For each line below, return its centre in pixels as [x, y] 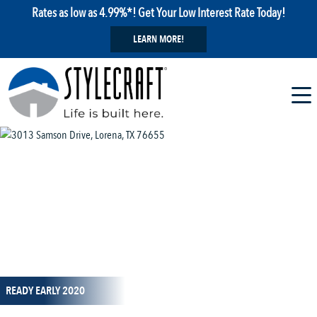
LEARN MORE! [158, 39]
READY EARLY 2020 [45, 291]
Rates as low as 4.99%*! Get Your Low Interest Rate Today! [158, 13]
